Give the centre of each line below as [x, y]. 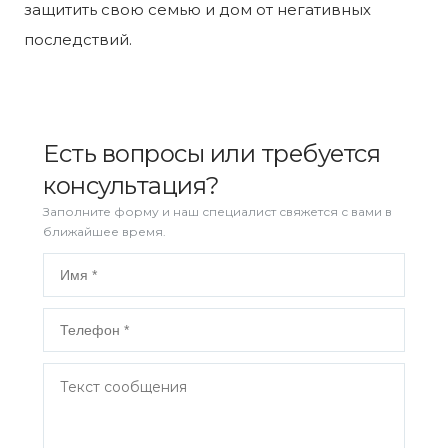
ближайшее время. [104, 231]
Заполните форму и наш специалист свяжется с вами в [217, 211]
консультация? [131, 185]
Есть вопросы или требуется [212, 153]
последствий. [78, 39]
